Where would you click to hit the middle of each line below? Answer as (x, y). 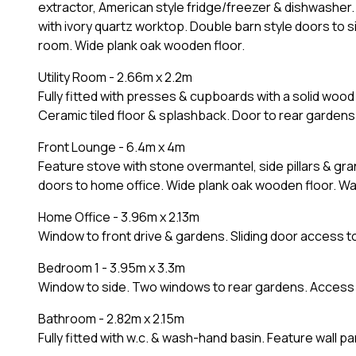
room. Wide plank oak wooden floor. (141, 45)
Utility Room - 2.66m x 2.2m (115, 77)
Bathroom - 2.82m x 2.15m (111, 318)
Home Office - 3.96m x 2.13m (119, 217)
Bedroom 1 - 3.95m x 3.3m (112, 267)
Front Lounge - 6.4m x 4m (112, 147)
